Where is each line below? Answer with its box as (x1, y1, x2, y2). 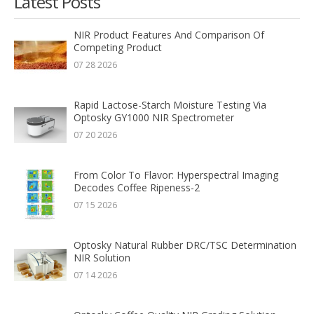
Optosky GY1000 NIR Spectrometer (74, 110, 234, 124)
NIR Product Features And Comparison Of (74, 27, 264, 41)
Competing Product (74, 40, 162, 54)
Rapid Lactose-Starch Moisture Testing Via (74, 97, 266, 111)
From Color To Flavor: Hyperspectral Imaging (74, 168, 278, 182)
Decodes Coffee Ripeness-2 (74, 180, 200, 194)
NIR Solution (74, 250, 130, 264)
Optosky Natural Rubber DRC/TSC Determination (74, 238, 296, 252)
